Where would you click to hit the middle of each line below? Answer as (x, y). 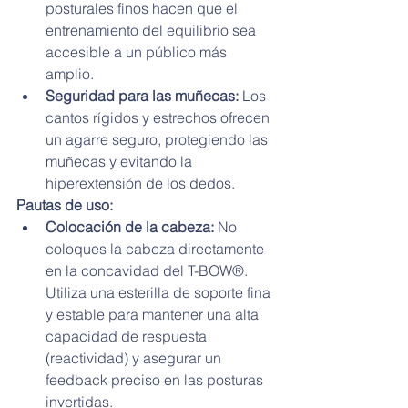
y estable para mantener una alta (154, 314)
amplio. (70, 73)
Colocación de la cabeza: (130, 226)
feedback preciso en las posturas (156, 379)
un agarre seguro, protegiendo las (158, 139)
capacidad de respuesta (128, 336)
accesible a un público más (138, 51)
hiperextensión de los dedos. (140, 183)
